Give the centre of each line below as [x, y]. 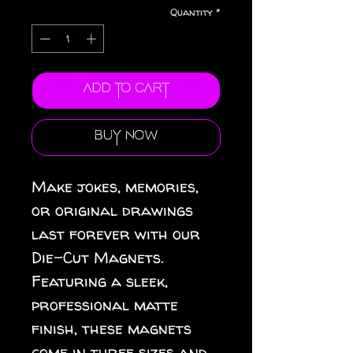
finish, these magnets [111, 328]
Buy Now [126, 137]
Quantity [191, 12]
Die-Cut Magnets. [98, 257]
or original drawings [112, 210]
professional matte [105, 304]
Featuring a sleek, [100, 281]
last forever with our [116, 233]
